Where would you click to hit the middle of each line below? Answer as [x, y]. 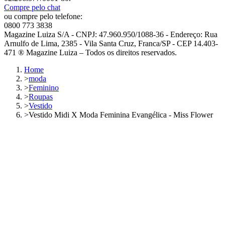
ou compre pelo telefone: [43, 17]
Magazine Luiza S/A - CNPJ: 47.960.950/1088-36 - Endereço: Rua [111, 35]
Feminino [44, 88]
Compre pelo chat [32, 8]
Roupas [41, 97]
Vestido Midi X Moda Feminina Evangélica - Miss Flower [121, 115]
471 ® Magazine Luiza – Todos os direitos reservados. [90, 53]
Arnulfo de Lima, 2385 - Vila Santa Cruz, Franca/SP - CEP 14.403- [111, 44]
